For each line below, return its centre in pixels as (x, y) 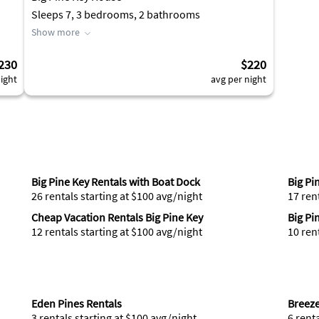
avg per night (239, 79)
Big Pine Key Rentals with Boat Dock (115, 182)
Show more (56, 32)
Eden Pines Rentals (76, 303)
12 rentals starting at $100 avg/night (116, 231)
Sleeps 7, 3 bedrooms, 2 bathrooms (116, 14)
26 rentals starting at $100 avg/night (116, 196)
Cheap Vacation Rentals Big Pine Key (117, 217)
